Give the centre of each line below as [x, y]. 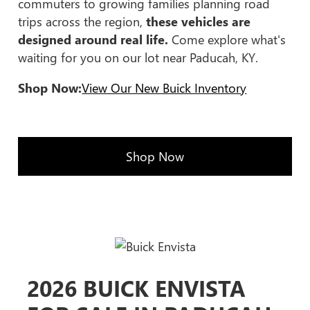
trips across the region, [82, 21]
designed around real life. [93, 39]
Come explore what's [227, 39]
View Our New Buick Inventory [164, 88]
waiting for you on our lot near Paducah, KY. [138, 57]
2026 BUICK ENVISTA [136, 288]
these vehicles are [199, 21]
